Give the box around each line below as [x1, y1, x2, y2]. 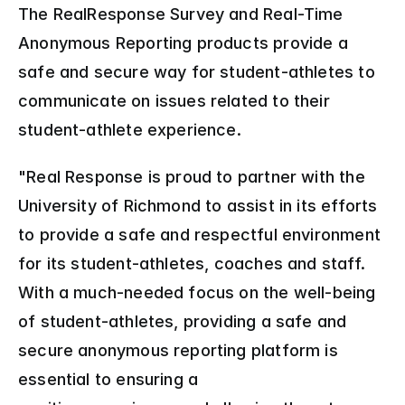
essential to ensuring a [18, 370, 199, 389]
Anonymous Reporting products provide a [18, 33, 348, 52]
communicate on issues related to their [18, 91, 330, 110]
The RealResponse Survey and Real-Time [18, 5, 344, 24]
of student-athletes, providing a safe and [18, 312, 347, 331]
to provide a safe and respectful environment [18, 225, 381, 244]
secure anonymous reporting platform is [18, 341, 338, 360]
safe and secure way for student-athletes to [18, 62, 375, 81]
